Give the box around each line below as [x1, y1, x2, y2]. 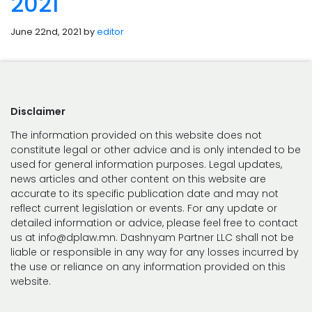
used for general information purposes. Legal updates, [10, 157, 282, 171]
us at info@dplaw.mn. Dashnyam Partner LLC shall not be [10, 231, 294, 244]
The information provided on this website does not [10, 128, 262, 142]
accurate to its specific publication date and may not [10, 187, 279, 201]
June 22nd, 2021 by [10, 26, 97, 38]
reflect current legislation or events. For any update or [10, 201, 277, 215]
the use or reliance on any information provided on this [10, 260, 286, 274]
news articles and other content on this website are [10, 172, 266, 186]
